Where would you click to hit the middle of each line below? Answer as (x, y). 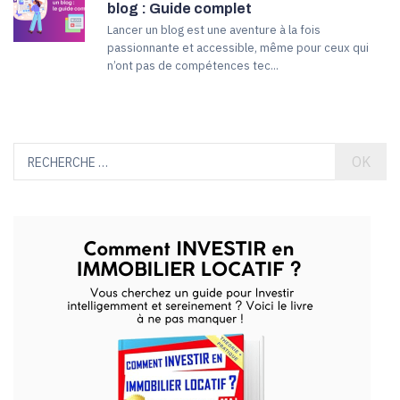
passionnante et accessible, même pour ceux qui (238, 47)
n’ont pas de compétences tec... (193, 65)
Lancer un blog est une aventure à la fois (214, 29)
